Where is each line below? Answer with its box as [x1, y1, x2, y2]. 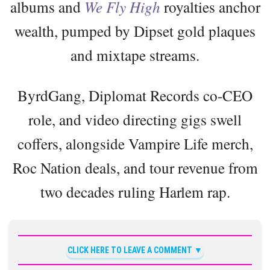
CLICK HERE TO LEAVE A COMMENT [67, 245, 192, 255]
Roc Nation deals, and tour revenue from [12, 157, 258, 178]
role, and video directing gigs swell [28, 108, 242, 130]
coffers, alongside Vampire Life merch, [17, 133, 253, 154]
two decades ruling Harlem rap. [40, 181, 230, 202]
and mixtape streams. [71, 44, 199, 65]
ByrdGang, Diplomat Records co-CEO [17, 84, 253, 105]
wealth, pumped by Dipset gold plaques [14, 20, 256, 41]
